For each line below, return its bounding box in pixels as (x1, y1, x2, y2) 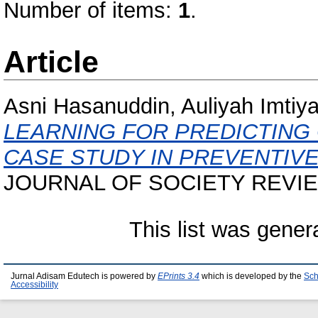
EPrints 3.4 (158, 272, 199, 280)
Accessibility (11, 280, 58, 289)
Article (4, 45, 99, 79)
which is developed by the (199, 272, 304, 280)
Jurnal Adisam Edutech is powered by (11, 272, 158, 280)
